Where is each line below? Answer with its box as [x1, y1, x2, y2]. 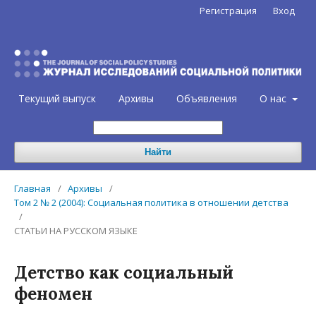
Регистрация [200, 4, 257, 17]
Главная [14, 182, 51, 195]
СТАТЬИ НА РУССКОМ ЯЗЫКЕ [14, 224, 138, 238]
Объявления [176, 92, 238, 106]
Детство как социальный [14, 262, 233, 284]
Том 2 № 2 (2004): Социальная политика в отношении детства [14, 196, 288, 209]
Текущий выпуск [18, 92, 97, 106]
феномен [14, 283, 92, 305]
